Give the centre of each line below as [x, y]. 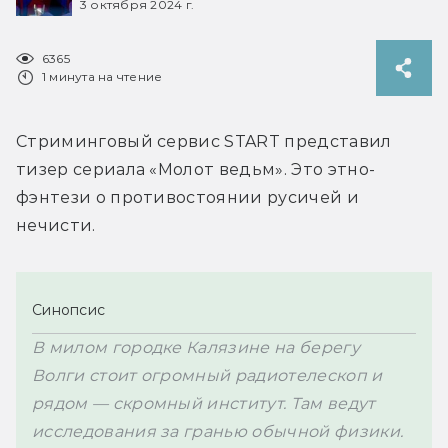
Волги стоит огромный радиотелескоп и [207, 375]
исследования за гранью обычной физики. [218, 431]
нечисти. [56, 225]
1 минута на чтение [102, 76]
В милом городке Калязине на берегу [196, 347]
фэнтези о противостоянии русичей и [187, 197]
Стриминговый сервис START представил [204, 141]
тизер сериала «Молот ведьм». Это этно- [196, 169]
